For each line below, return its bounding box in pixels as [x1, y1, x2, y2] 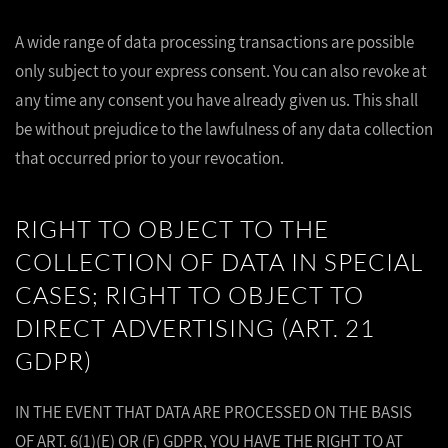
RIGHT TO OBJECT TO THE [15, 214, 329, 244]
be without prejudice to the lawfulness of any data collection [15, 118, 433, 140]
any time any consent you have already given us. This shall [15, 89, 418, 111]
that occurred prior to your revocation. [15, 147, 284, 169]
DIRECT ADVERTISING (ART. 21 [15, 313, 375, 343]
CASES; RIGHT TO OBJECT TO [15, 280, 364, 310]
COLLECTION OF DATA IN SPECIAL [15, 247, 423, 277]
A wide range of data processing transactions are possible [15, 31, 414, 53]
